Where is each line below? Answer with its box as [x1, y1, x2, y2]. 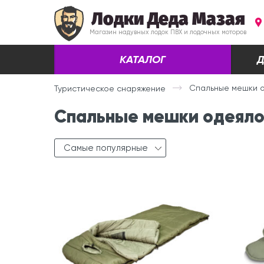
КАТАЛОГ [120, 53, 166, 66]
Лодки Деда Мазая [91, 8, 245, 29]
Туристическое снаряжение [54, 83, 166, 93]
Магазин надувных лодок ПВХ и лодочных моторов [90, 28, 246, 36]
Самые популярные [64, 143, 148, 154]
